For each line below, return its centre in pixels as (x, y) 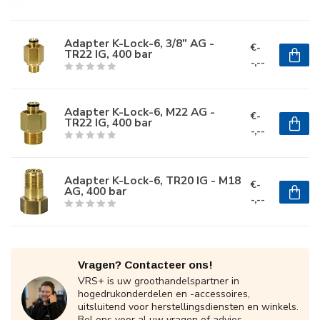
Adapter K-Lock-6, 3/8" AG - (139, 43)
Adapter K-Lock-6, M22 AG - (140, 112)
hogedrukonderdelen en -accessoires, (164, 294)
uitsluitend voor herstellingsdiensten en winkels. (188, 307)
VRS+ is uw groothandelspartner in (159, 281)
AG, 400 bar (95, 191)
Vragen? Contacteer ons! (145, 265)
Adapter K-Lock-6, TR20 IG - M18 (152, 180)
